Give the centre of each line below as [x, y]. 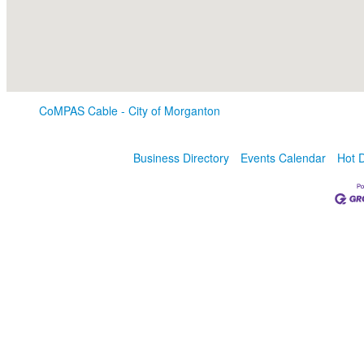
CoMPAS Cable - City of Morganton [130, 111]
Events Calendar [283, 158]
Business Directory [181, 158]
